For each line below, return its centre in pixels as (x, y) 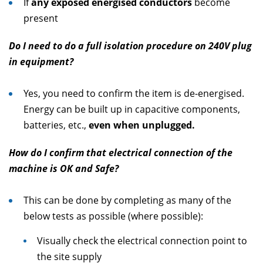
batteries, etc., (56, 125)
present (41, 18)
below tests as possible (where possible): (113, 216)
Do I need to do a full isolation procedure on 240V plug (130, 46)
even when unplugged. (142, 125)
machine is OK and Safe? (64, 168)
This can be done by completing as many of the (127, 200)
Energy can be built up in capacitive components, (132, 109)
